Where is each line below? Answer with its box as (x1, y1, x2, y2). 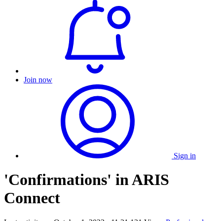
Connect (4, 189, 60, 207)
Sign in (174, 151, 196, 160)
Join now (24, 75, 52, 84)
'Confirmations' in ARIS (4, 171, 169, 189)
